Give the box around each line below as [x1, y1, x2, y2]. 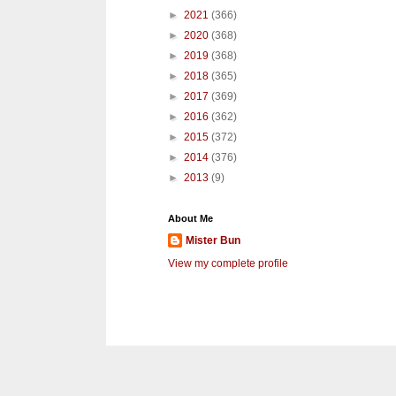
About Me [168, 213, 213, 225]
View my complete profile [168, 257, 288, 270]
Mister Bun [186, 234, 240, 247]
